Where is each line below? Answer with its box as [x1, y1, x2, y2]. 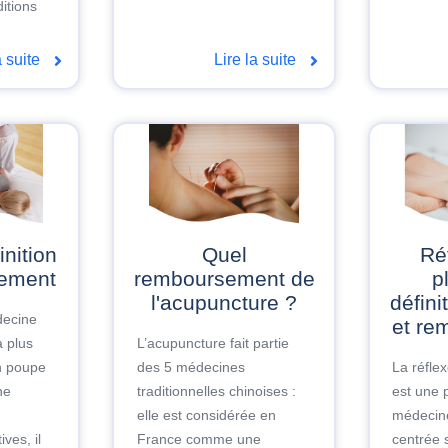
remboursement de [133, 267, 315, 291]
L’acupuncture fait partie [136, 334, 289, 351]
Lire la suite [213, 51, 300, 69]
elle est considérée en [136, 406, 276, 423]
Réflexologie [420, 243, 435, 267]
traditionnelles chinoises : [136, 382, 296, 399]
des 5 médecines [136, 358, 245, 375]
